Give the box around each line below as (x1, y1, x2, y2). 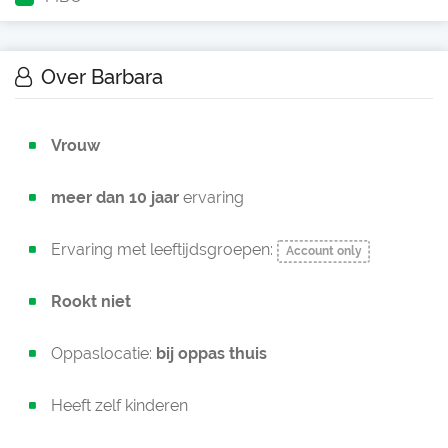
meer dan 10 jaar (51, 188, 179, 207)
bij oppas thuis (156, 344, 267, 363)
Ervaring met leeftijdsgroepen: (51, 240, 277, 259)
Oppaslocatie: (51, 344, 156, 363)
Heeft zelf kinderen (51, 396, 188, 415)
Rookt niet (51, 292, 131, 311)
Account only (285, 244, 362, 258)
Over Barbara (36, 65, 163, 89)
